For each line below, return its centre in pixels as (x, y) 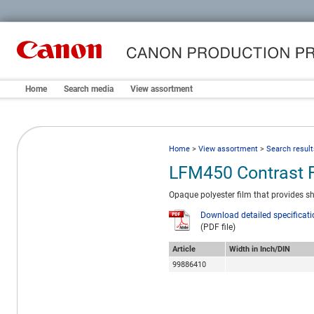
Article (184, 250)
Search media (89, 89)
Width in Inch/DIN (260, 250)
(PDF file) (218, 227)
